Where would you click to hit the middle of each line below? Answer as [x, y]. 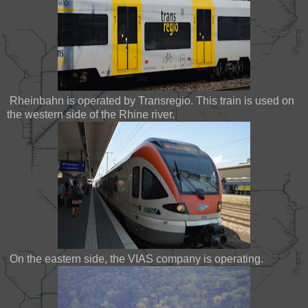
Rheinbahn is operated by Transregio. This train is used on [151, 100]
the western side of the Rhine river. [91, 114]
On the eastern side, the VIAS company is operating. [135, 258]
